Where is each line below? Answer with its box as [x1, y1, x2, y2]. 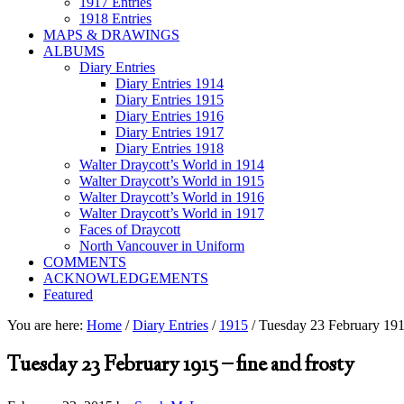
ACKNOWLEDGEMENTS [43, 271, 208, 286]
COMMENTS [43, 254, 126, 270]
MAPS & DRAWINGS [43, 27, 179, 42]
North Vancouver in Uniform [79, 238, 244, 253]
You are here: [7, 317, 87, 333]
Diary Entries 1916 [115, 108, 224, 124]
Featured [43, 287, 93, 302]
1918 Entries [79, 11, 151, 26]
